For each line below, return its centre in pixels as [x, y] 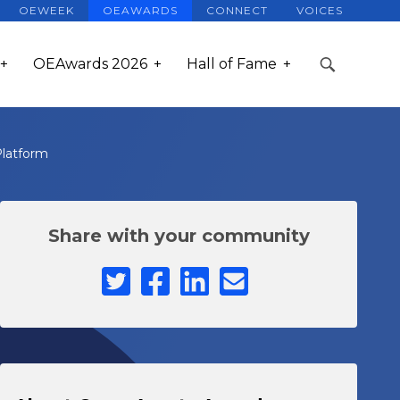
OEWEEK [46, 10]
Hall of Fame [232, 64]
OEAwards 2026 [90, 64]
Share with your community [179, 236]
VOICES [320, 10]
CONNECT [237, 10]
